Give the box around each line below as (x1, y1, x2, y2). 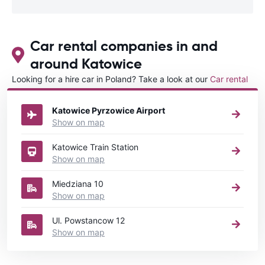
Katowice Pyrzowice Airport (52, 105, 165, 115)
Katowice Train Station (52, 141, 138, 152)
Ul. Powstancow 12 (52, 215, 125, 225)
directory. (38, 86, 78, 96)
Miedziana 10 (52, 178, 104, 189)
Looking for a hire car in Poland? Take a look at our (12, 73, 210, 84)
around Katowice (30, 54, 142, 73)
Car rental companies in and (30, 37, 218, 55)
